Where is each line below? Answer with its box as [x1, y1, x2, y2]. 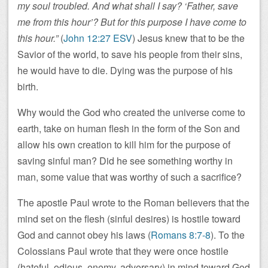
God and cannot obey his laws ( [17, 228, 151, 242]
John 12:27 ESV [63, 31, 132, 45]
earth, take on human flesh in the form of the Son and [17, 121, 240, 135]
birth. [17, 80, 41, 93]
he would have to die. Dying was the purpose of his [17, 63, 233, 77]
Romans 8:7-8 [151, 228, 211, 242]
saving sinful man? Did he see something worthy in [17, 154, 233, 167]
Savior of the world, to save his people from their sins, [17, 47, 242, 61]
